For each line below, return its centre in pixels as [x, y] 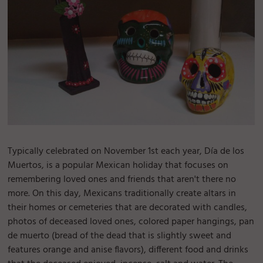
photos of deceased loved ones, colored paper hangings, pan [131, 222]
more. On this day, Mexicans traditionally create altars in [122, 194]
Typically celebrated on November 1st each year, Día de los [126, 152]
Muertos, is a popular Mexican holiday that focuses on [118, 166]
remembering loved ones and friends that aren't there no [122, 180]
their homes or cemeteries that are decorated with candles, [128, 208]
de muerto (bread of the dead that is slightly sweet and [120, 236]
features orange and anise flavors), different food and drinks [128, 250]
